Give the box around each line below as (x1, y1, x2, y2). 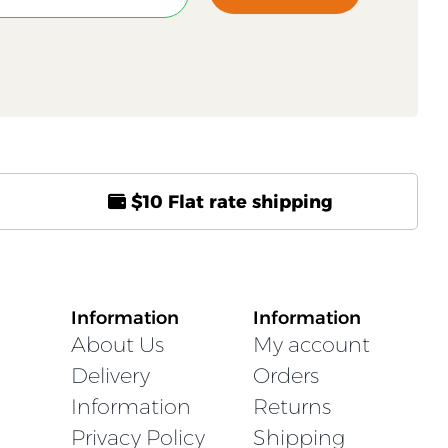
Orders (252, 363, 319, 389)
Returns (252, 394, 331, 420)
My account (252, 332, 370, 358)
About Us (71, 332, 165, 358)
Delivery (71, 363, 151, 389)
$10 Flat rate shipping (125, 191, 333, 214)
